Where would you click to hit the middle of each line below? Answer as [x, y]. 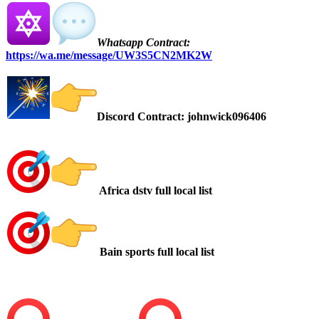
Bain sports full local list [156, 251]
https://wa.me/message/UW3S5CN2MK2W [109, 55]
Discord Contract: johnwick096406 [182, 116]
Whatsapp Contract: [143, 42]
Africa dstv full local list [155, 190]
